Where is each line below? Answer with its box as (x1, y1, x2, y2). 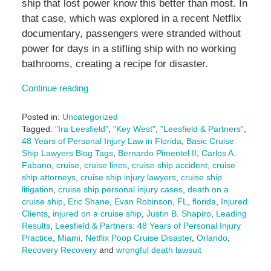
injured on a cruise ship (52, 209, 142, 219)
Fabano (21, 160, 51, 171)
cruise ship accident (131, 160, 207, 171)
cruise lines (83, 160, 127, 171)
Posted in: (21, 112, 60, 122)
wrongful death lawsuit (116, 245, 201, 255)
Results (21, 221, 50, 231)
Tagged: (21, 124, 53, 134)
